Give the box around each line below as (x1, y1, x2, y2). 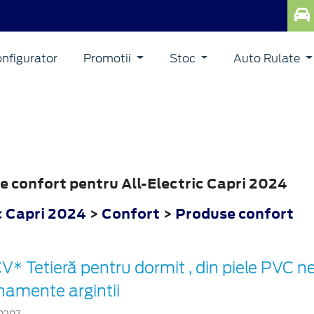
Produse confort (175, 204, 294, 224)
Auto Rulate (233, 51, 303, 65)
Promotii (83, 51, 135, 65)
